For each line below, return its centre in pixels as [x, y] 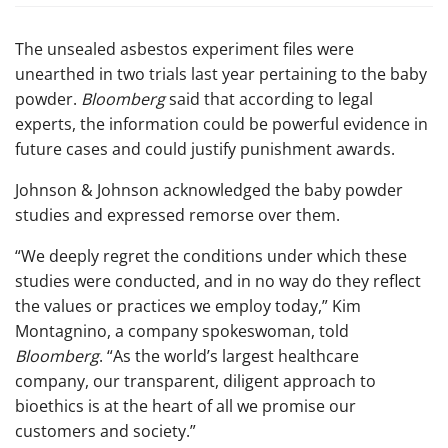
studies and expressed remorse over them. [177, 214]
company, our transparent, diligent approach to [195, 380]
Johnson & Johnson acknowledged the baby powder [209, 189]
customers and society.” [105, 430]
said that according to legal [269, 98]
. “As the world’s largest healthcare [229, 355]
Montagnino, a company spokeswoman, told [182, 330]
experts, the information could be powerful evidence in [221, 123]
